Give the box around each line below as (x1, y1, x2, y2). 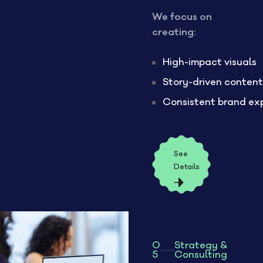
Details (173, 161, 200, 171)
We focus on (151, 11, 212, 23)
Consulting (174, 248, 228, 261)
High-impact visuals (162, 56, 257, 69)
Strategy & (174, 239, 228, 252)
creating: (151, 26, 196, 39)
